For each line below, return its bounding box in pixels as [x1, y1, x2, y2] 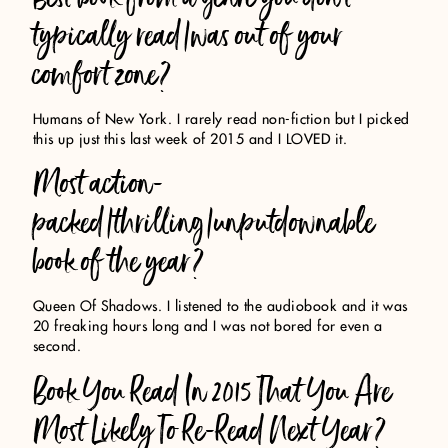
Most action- [32, 158, 164, 210]
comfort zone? [32, 49, 172, 101]
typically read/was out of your [32, 10, 343, 62]
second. [32, 340, 82, 355]
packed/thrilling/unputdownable [32, 197, 375, 249]
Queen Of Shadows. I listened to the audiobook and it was [32, 300, 408, 315]
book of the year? [32, 236, 205, 288]
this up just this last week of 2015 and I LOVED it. [32, 133, 348, 148]
